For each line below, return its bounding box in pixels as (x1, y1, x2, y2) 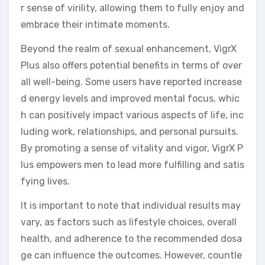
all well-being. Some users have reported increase (21, 76, 242, 88)
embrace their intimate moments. (21, 18, 170, 30)
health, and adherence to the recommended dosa (21, 232, 242, 244)
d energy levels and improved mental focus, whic (21, 92, 240, 104)
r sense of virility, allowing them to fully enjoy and (21, 2, 244, 14)
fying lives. (21, 175, 70, 187)
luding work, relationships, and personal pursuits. (21, 125, 238, 137)
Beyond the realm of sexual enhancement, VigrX (21, 43, 237, 54)
